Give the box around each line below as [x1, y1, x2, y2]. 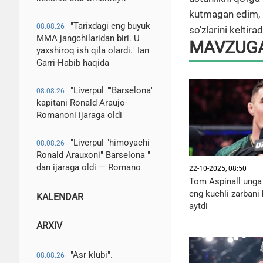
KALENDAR [36, 191, 83, 203]
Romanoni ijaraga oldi [36, 110, 122, 120]
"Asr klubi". [70, 249, 113, 260]
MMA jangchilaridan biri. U [36, 33, 140, 43]
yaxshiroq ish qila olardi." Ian [36, 45, 149, 56]
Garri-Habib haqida [36, 58, 109, 68]
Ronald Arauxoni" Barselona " [36, 150, 150, 160]
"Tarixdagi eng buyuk [70, 21, 150, 31]
